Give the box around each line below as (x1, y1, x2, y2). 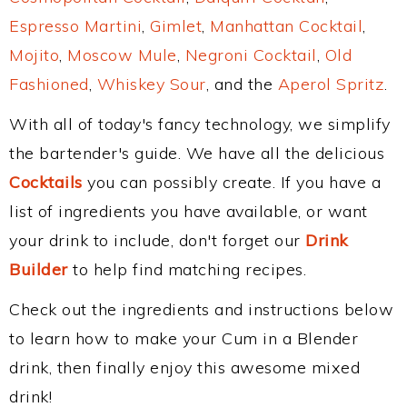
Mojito (9, 45, 59, 65)
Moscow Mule (67, 45, 177, 65)
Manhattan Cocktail (210, 15, 362, 36)
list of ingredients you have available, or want (9, 201, 368, 222)
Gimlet (150, 15, 202, 36)
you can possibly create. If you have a (82, 172, 381, 193)
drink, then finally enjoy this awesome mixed (9, 357, 360, 378)
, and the (205, 74, 278, 94)
